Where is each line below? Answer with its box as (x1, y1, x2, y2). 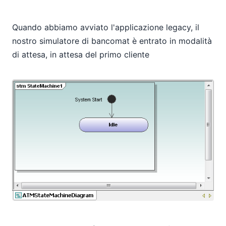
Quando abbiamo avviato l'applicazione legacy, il (12, 22, 199, 33)
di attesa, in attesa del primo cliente (12, 49, 149, 60)
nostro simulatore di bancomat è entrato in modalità (12, 36, 212, 46)
